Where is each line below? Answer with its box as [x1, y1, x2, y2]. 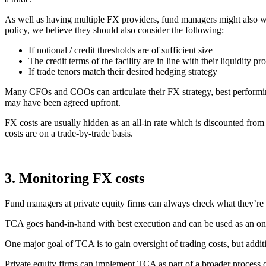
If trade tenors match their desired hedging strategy [28, 66, 217, 77]
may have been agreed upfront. [5, 97, 121, 107]
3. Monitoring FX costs [5, 170, 144, 186]
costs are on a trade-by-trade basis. [5, 128, 133, 138]
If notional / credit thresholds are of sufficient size [28, 45, 213, 55]
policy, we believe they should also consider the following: [5, 24, 224, 35]
